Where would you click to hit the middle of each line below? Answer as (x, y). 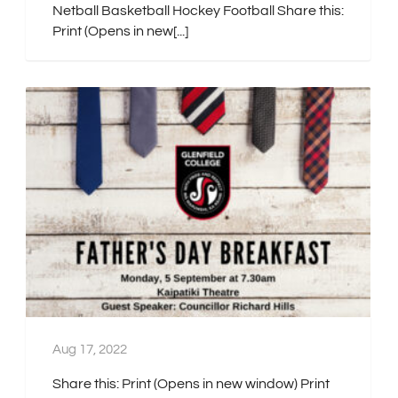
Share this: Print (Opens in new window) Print (191, 383)
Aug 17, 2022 (90, 349)
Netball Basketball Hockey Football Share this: (198, 10)
